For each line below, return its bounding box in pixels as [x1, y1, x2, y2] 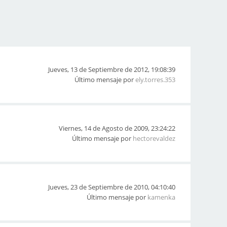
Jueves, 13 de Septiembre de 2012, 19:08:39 [48, 65, 175, 74]
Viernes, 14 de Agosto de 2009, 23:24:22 [59, 124, 175, 133]
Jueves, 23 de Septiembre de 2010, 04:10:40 [48, 182, 175, 192]
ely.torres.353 [135, 75, 175, 84]
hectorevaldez [133, 134, 175, 143]
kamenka [147, 193, 175, 202]
